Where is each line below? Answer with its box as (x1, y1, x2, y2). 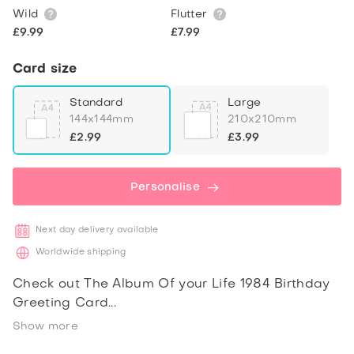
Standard (70, 97, 123, 108)
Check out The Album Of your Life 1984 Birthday (13, 278, 330, 291)
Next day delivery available (36, 226, 159, 235)
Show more (13, 322, 78, 332)
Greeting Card (13, 297, 109, 310)
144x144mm (70, 114, 134, 125)
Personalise (130, 183, 201, 193)
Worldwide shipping (36, 248, 126, 257)
